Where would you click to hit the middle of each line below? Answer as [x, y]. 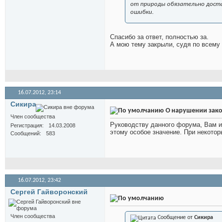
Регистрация [26, 126]
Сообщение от [175, 218]
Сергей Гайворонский [49, 192]
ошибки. [142, 12]
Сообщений [25, 134]
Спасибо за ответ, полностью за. [159, 37]
